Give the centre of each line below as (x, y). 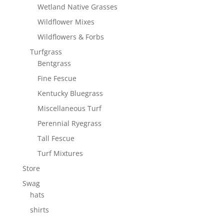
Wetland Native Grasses (77, 7)
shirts (39, 210)
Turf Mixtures (60, 153)
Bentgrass (54, 63)
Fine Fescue (57, 78)
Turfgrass (46, 52)
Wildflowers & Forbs (70, 37)
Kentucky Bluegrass (70, 93)
